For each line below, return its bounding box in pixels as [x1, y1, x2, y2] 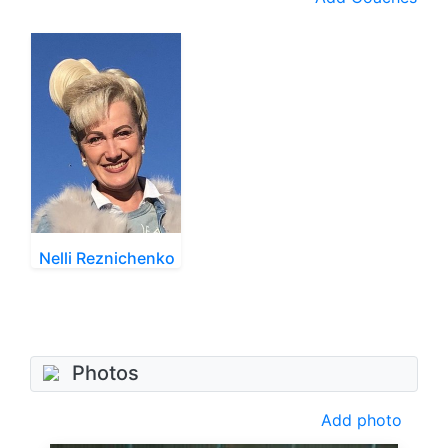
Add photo [321, 409, 402, 430]
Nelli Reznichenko [39, 247, 175, 268]
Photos [72, 360, 139, 385]
